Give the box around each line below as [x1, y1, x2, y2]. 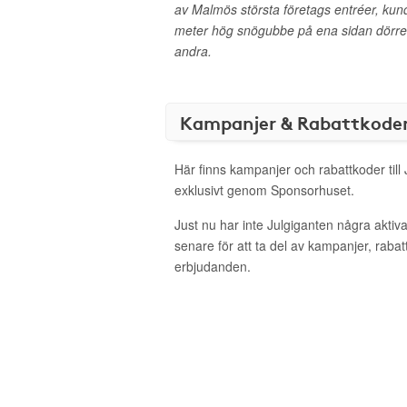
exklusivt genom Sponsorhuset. [174, 181, 354, 199]
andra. [174, 42, 212, 60]
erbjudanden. [174, 257, 251, 275]
